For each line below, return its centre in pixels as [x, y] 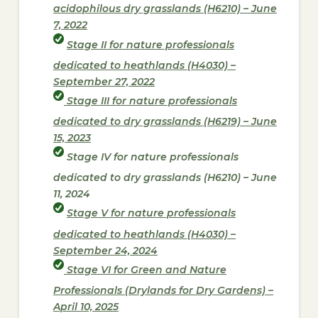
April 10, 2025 [86, 307]
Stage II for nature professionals [151, 44]
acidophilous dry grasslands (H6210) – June [165, 9]
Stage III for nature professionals [152, 101]
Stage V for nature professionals [152, 213]
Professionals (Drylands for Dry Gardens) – [164, 291]
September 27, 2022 [104, 81]
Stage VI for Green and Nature [147, 270]
